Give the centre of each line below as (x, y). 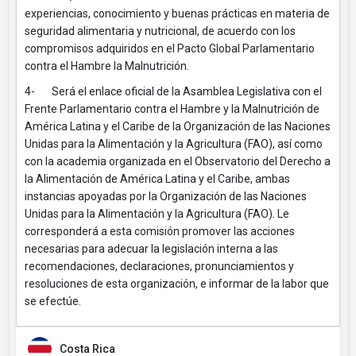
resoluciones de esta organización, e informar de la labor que (177, 284)
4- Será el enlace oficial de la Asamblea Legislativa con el (173, 91)
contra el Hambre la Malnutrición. (107, 66)
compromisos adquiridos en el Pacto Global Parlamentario (170, 48)
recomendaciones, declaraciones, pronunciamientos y (159, 266)
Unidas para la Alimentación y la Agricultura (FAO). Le (157, 214)
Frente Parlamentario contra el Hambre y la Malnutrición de (172, 109)
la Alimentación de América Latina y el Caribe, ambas (157, 179)
